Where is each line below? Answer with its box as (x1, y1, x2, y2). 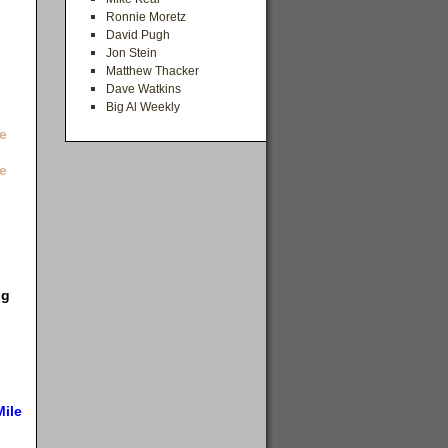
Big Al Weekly (106, 100, 180, 114)
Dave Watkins (106, 82, 181, 96)
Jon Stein (106, 46, 157, 60)
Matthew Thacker (106, 64, 199, 78)
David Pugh (106, 28, 170, 42)
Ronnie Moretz (106, 10, 186, 24)
